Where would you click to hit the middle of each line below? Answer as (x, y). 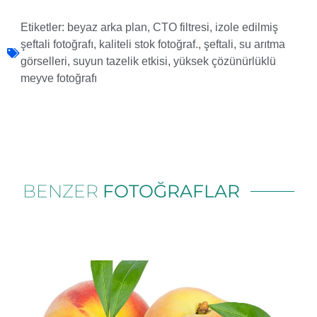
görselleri (44, 62)
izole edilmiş (247, 28)
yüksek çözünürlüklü (225, 62)
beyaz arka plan (107, 28)
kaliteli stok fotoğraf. (149, 45)
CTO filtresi (181, 28)
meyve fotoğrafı (59, 79)
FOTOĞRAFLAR (172, 191)
